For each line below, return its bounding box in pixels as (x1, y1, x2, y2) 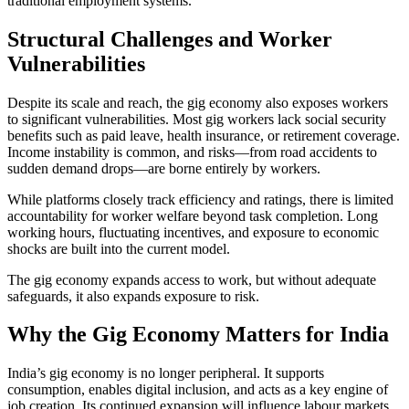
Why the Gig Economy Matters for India (7, 322, 389, 347)
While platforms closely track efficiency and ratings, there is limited (7, 191, 393, 207)
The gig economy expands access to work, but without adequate (7, 271, 376, 288)
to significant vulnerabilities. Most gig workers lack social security (7, 110, 386, 127)
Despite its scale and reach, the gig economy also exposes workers (7, 94, 388, 110)
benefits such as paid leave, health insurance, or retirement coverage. (7, 127, 400, 143)
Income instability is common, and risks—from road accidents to (7, 143, 377, 160)
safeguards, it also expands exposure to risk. (7, 288, 259, 304)
